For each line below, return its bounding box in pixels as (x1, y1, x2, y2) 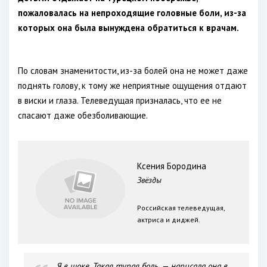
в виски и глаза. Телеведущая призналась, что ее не (18, 95, 222, 106)
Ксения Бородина (137, 160, 206, 172)
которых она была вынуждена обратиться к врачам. (18, 22, 239, 33)
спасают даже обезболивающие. (18, 110, 148, 121)
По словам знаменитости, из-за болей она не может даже (18, 65, 248, 76)
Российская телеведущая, (137, 203, 225, 212)
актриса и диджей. (137, 215, 200, 224)
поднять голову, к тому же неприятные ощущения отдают (18, 80, 247, 91)
